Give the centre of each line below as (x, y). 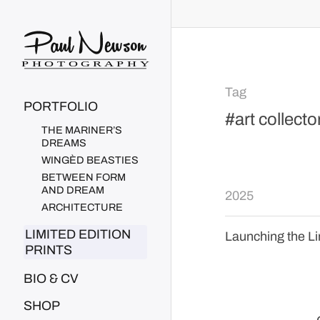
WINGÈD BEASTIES (90, 160)
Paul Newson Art (65, 32)
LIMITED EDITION (78, 234)
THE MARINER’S (82, 130)
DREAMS (64, 142)
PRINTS (49, 250)
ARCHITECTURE (82, 207)
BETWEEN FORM (84, 177)
